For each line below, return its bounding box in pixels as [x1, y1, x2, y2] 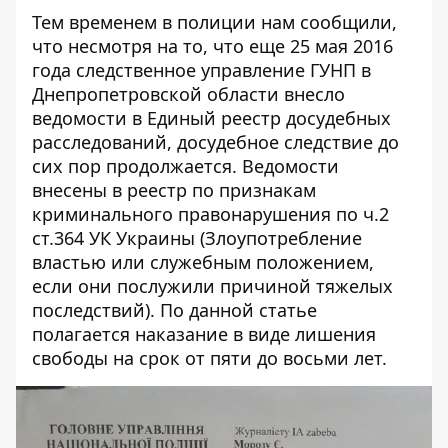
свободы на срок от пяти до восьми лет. [32, 345, 387, 370]
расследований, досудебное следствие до [32, 129, 399, 154]
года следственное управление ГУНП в [32, 57, 371, 82]
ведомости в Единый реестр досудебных [32, 105, 391, 130]
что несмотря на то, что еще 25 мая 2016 [32, 33, 393, 58]
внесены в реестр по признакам [32, 177, 316, 202]
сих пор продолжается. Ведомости [32, 153, 339, 178]
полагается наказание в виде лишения [32, 321, 376, 346]
